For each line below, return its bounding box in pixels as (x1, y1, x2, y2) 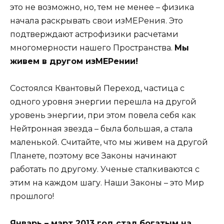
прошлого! (10, 191, 54, 201)
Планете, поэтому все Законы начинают (10, 150, 176, 160)
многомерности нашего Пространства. (10, 42, 174, 52)
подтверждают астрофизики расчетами (10, 29, 178, 39)
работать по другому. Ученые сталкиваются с (10, 164, 199, 174)
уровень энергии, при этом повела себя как (10, 110, 196, 120)
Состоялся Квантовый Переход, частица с (10, 83, 184, 93)
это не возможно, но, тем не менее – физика (10, 2, 194, 12)
